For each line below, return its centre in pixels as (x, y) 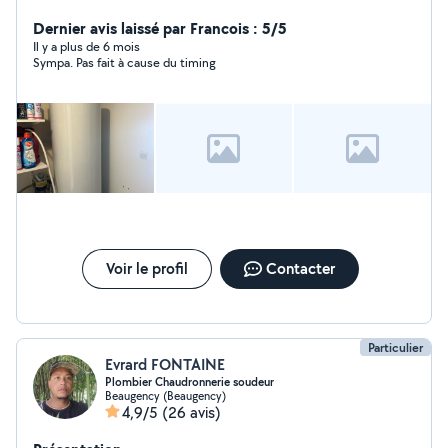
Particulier (395, 347)
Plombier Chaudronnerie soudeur (189, 382)
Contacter (300, 268)
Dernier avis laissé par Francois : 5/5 (160, 28)
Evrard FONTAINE (165, 364)
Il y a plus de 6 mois (86, 46)
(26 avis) (191, 412)
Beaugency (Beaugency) (165, 395)
